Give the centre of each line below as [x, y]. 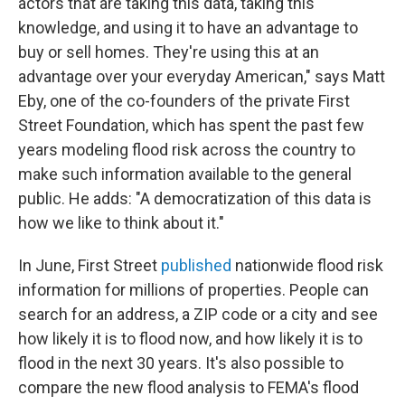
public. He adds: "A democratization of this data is [195, 199]
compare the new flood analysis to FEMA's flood [188, 388]
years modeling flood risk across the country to [187, 150]
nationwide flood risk [307, 266]
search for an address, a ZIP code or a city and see [198, 315]
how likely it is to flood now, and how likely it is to [190, 339]
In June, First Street [89, 266]
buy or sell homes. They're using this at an [169, 52]
